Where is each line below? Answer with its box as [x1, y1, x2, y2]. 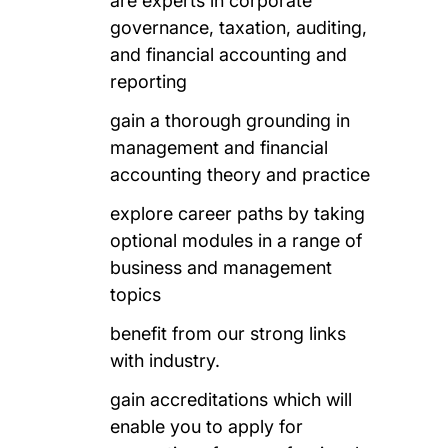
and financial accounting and [110, 43, 348, 65]
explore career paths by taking [110, 202, 366, 224]
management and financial [110, 136, 329, 158]
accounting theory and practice [110, 163, 371, 185]
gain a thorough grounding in [110, 109, 351, 131]
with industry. [110, 349, 221, 371]
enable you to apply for [110, 415, 304, 437]
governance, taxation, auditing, [110, 16, 368, 38]
